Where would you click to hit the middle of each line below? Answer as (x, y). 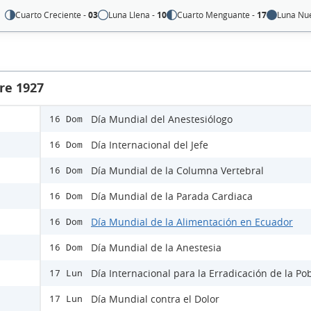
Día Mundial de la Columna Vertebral (177, 171)
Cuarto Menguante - (217, 15)
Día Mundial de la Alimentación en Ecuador (192, 222)
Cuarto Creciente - (52, 15)
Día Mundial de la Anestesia (156, 248)
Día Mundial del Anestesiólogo (162, 119)
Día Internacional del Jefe (150, 145)
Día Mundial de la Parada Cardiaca (172, 196)
